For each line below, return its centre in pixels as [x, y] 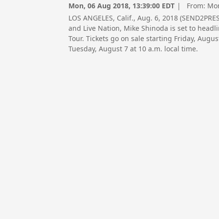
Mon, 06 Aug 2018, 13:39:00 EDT [121, 6]
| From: [191, 6]
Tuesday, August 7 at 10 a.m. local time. [133, 49]
